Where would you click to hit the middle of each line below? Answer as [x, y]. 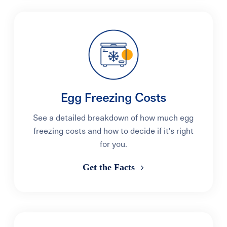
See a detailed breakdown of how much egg [113, 118]
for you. [113, 144]
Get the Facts [110, 167]
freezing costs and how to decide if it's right [113, 131]
